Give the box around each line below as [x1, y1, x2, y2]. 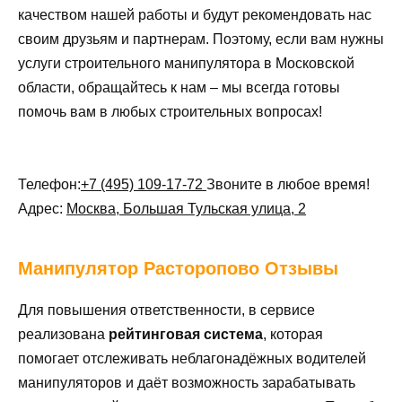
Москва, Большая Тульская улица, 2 [66, 201, 306, 217]
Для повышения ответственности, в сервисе [18, 302, 315, 319]
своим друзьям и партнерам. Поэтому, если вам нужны [18, 31, 384, 47]
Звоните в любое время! [206, 177, 370, 193]
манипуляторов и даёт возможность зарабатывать [18, 375, 355, 391]
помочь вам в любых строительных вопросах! [18, 103, 322, 119]
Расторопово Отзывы [144, 258, 338, 279]
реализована [18, 327, 109, 343]
